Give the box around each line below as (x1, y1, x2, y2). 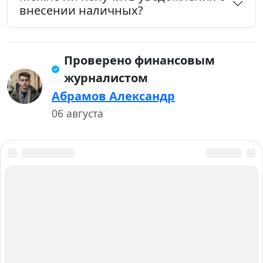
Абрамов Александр (52, 88, 175, 104)
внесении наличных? (19, 2, 143, 19)
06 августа (52, 106, 103, 121)
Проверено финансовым (63, 52, 215, 69)
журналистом (63, 70, 148, 86)
